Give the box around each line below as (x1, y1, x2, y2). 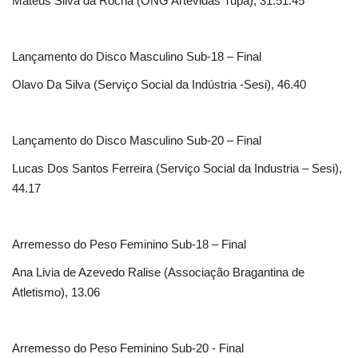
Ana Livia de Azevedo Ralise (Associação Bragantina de (12, 265, 304, 280)
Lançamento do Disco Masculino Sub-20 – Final (12, 133, 261, 148)
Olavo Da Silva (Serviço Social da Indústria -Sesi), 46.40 (12, 78, 306, 92)
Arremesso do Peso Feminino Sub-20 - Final (12, 341, 244, 356)
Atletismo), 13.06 (12, 285, 100, 300)
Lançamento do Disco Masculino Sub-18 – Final (12, 50, 261, 64)
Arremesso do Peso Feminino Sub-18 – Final (12, 237, 246, 252)
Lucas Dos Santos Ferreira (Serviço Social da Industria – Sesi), (12, 161, 342, 176)
